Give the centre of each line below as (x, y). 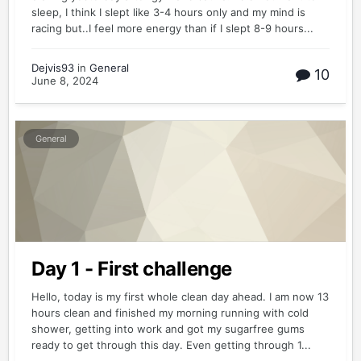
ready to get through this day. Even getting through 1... (171, 345)
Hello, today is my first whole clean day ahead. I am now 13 (180, 297)
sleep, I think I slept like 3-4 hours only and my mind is (168, 12)
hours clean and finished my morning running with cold (170, 313)
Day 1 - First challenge (132, 269)
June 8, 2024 (65, 81)
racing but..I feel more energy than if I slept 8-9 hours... (172, 28)
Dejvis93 (53, 68)
